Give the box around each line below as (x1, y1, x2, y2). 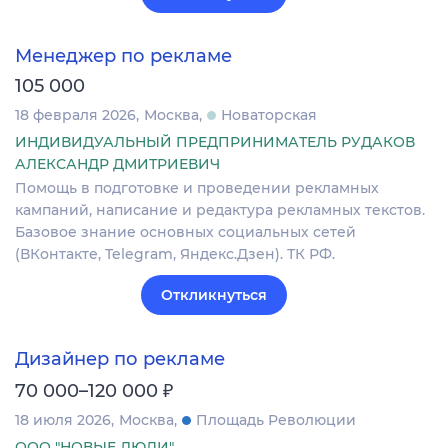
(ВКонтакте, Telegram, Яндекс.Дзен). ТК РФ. (15, 245, 335, 264)
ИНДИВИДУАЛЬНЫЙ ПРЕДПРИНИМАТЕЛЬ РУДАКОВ (15, 133, 415, 152)
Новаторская (221, 106, 317, 125)
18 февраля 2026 (15, 106, 136, 125)
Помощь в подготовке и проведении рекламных (15, 179, 379, 198)
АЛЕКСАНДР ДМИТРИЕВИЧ (15, 155, 220, 174)
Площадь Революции (196, 410, 356, 429)
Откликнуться (161, 286, 267, 305)
